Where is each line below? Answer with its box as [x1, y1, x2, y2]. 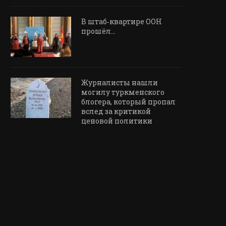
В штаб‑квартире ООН [81, 17, 162, 27]
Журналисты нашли [81, 78, 158, 88]
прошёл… [81, 26, 116, 36]
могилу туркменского [81, 87, 164, 97]
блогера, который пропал [81, 97, 176, 107]
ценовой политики [81, 116, 152, 126]
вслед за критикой [81, 106, 151, 117]
